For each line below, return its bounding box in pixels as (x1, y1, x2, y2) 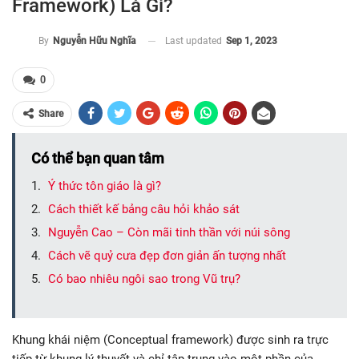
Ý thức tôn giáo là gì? (48, 179, 161, 194)
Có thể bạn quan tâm (31, 150, 164, 167)
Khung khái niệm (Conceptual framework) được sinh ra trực (12, 333, 329, 348)
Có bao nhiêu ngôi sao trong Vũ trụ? (48, 272, 240, 287)
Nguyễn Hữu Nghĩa (53, 35, 136, 47)
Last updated (165, 34, 224, 46)
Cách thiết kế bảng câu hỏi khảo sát (48, 202, 240, 217)
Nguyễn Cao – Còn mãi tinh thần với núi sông (48, 225, 290, 240)
